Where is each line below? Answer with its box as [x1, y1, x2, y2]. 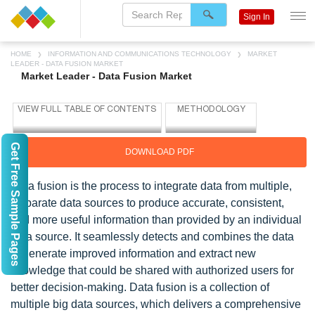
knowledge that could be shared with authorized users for [11, 264, 294, 276]
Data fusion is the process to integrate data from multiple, [11, 180, 292, 192]
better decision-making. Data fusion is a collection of [11, 281, 269, 293]
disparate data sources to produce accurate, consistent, [11, 197, 284, 209]
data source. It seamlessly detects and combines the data [11, 231, 294, 243]
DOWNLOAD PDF [125, 147, 194, 157]
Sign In [243, 12, 270, 22]
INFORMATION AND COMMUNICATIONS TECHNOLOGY [46, 50, 233, 58]
